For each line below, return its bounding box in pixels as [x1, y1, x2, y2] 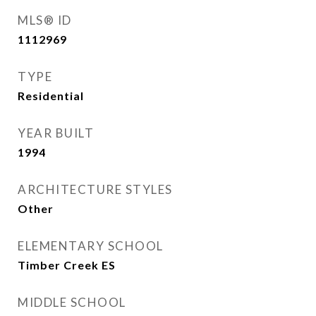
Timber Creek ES [18, 258, 116, 272]
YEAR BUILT [18, 126, 94, 140]
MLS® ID [18, 13, 72, 28]
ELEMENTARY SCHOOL [18, 238, 164, 253]
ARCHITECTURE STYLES [18, 182, 173, 197]
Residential [18, 89, 84, 102]
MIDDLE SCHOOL [18, 295, 126, 310]
